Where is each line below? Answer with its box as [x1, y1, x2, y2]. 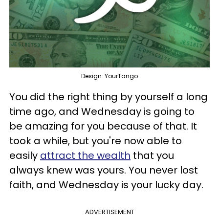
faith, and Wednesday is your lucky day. [9, 178, 206, 192]
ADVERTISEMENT [85, 207, 134, 217]
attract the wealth [40, 149, 131, 162]
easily [9, 149, 40, 162]
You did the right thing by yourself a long [9, 90, 208, 104]
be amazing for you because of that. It [9, 119, 197, 133]
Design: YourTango [81, 72, 138, 80]
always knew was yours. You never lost [9, 163, 198, 177]
